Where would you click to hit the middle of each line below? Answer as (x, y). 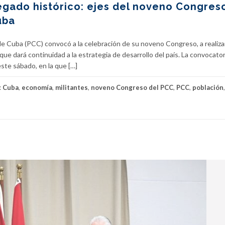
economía (37, 87)
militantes (72, 87)
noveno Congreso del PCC (132, 87)
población (208, 87)
